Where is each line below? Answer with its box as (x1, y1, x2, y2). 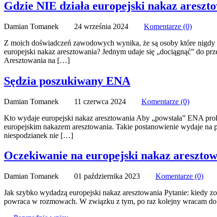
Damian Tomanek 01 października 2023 (4, 172, 155, 181)
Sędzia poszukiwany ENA (4, 74, 130, 87)
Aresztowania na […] (4, 56, 70, 64)
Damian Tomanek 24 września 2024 (4, 22, 144, 31)
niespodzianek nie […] (4, 131, 73, 139)
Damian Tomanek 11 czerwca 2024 (4, 97, 141, 106)
